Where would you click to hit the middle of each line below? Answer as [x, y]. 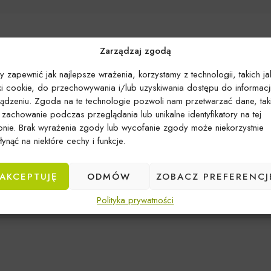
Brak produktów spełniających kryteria [135, 142]
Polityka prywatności [135, 200]
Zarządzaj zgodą [135, 51]
